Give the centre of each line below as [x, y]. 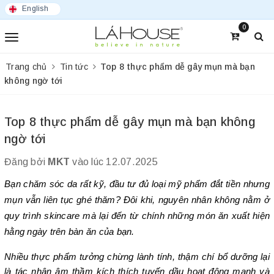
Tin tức [74, 67]
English [35, 9]
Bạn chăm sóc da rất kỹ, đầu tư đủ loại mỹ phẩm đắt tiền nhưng [137, 184]
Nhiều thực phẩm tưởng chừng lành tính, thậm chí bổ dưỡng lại [137, 257]
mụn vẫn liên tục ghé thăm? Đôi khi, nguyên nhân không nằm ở [137, 200]
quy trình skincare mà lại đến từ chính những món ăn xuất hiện [137, 216]
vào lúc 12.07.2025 [114, 162]
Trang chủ [26, 67]
